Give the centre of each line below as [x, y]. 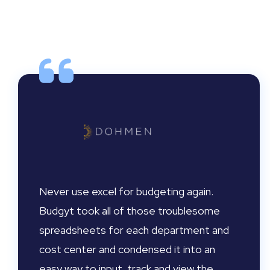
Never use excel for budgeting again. [126, 191]
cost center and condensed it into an [127, 249]
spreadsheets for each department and [134, 230]
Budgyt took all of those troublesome [130, 211]
